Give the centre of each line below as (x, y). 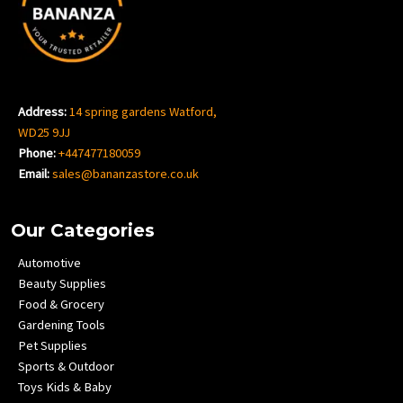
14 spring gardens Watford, (143, 111)
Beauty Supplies (62, 283)
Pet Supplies (53, 345)
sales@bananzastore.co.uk (125, 173)
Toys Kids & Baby (65, 386)
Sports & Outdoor (66, 366)
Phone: (37, 152)
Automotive (49, 262)
